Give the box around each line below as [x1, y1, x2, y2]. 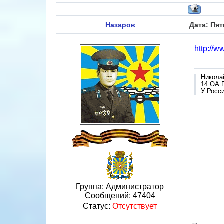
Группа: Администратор [76, 182, 164, 191]
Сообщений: [84, 191, 133, 200]
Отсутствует [112, 202, 157, 210]
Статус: [83, 202, 112, 210]
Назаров [105, 21, 135, 29]
